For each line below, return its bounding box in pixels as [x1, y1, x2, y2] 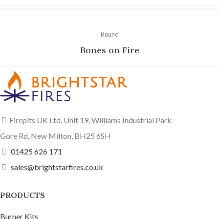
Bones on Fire [80, 44, 139, 56]
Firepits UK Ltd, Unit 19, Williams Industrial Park [9, 115, 172, 125]
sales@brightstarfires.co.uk [11, 162, 103, 172]
